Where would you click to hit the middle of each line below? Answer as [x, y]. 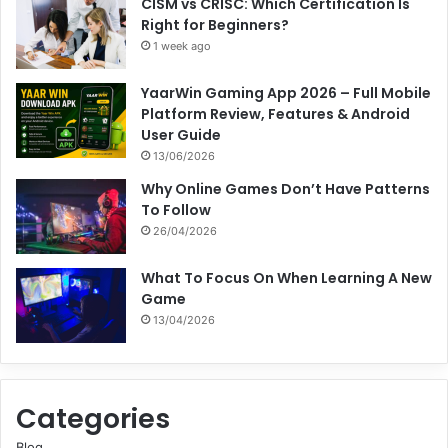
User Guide [181, 134]
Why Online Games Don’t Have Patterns [285, 188]
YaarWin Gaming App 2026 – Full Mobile [286, 92]
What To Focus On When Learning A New [286, 277]
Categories [93, 418]
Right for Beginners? [215, 24]
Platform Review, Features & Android [275, 113]
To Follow [176, 209]
